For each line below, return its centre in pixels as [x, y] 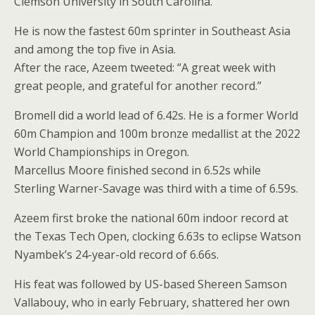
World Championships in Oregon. [102, 152]
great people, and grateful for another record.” [138, 86]
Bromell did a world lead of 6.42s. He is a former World [156, 115]
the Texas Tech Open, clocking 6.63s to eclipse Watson [157, 236]
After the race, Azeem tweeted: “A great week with [145, 67]
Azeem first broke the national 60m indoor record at [151, 218]
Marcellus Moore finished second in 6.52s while [137, 170]
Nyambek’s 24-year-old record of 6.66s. [116, 255]
